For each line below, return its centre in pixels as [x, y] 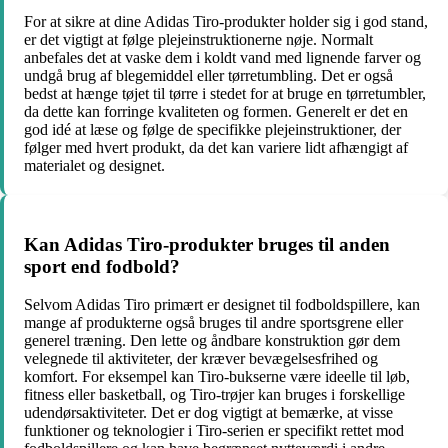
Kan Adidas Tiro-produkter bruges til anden [207, 244]
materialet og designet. [94, 165]
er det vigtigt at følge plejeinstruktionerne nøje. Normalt [198, 39]
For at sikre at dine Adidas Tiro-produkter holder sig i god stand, [226, 21]
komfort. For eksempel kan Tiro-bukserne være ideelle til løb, [217, 377]
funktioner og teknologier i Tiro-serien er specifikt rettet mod [214, 431]
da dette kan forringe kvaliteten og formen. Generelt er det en [216, 111]
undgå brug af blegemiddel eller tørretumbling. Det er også [208, 75]
